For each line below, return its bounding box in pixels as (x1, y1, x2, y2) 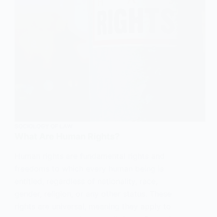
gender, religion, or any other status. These (15, 188, 171, 199)
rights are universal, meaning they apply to (15, 201, 171, 211)
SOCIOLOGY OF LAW (15, 123, 73, 130)
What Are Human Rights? (15, 131, 120, 142)
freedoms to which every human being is (15, 163, 164, 173)
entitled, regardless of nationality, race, (15, 176, 157, 186)
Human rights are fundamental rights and (15, 151, 165, 161)
